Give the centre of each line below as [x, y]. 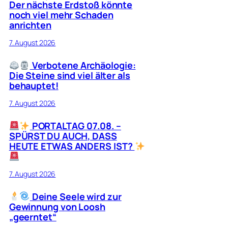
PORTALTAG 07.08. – [75, 125]
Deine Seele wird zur [76, 196]
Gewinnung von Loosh [57, 206]
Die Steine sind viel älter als [69, 75]
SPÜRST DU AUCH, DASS [63, 136]
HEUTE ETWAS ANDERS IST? [72, 146]
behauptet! [34, 85]
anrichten [30, 25]
